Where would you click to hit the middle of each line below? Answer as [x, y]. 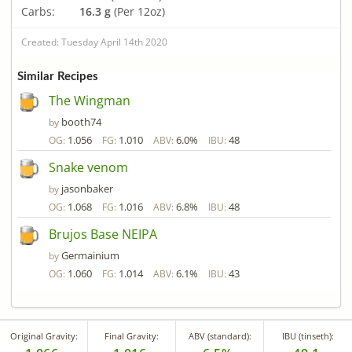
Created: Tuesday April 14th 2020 [94, 42]
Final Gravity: [132, 335]
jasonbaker [87, 188]
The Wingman [90, 100]
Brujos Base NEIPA [103, 234]
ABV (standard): [220, 335]
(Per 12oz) [138, 12]
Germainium [90, 255]
